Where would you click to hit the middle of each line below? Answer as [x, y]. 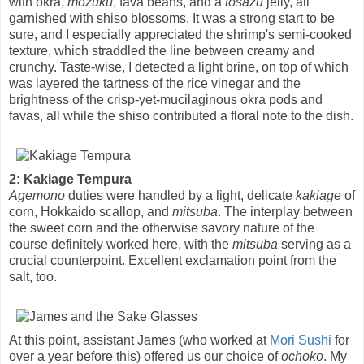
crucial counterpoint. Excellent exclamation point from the [173, 260]
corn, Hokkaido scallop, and [91, 211]
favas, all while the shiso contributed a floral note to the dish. [181, 115]
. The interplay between [285, 211]
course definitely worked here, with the [121, 244]
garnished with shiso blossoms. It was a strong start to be [172, 18]
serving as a [314, 244]
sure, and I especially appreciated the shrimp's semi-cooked [180, 34]
